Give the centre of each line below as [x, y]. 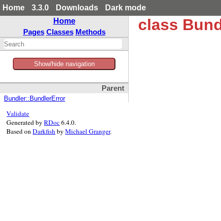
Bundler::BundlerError [35, 99]
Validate [18, 114]
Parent [113, 89]
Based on [20, 131]
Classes [60, 32]
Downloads [77, 8]
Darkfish [44, 131]
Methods [90, 32]
